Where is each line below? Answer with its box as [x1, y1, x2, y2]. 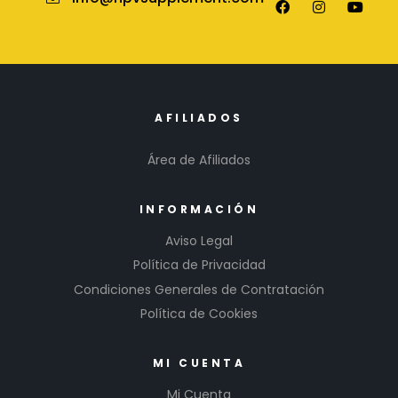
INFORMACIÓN [139, 201, 259, 217]
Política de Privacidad [132, 256, 266, 275]
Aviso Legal [165, 231, 233, 250]
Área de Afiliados [147, 150, 251, 169]
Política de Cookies [140, 305, 258, 323]
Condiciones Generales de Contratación [74, 280, 324, 298]
